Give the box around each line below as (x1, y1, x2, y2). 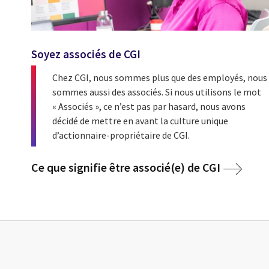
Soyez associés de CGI (31, 47, 141, 62)
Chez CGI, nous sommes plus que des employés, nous (52, 71, 267, 83)
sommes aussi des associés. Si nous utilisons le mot (52, 85, 261, 98)
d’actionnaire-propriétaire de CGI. (52, 128, 192, 141)
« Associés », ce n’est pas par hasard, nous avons (52, 100, 246, 112)
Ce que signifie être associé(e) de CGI (31, 160, 220, 175)
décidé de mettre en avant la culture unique (52, 114, 228, 127)
